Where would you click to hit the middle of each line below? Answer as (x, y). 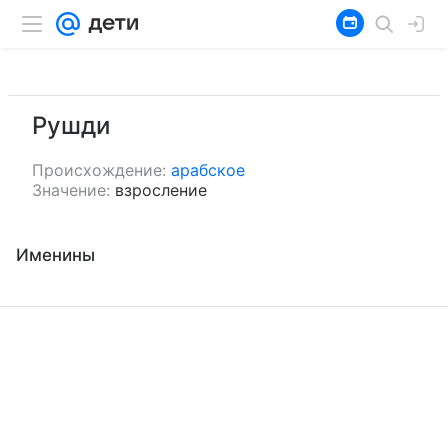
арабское (208, 170)
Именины (55, 255)
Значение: (71, 190)
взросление (161, 190)
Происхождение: (99, 170)
